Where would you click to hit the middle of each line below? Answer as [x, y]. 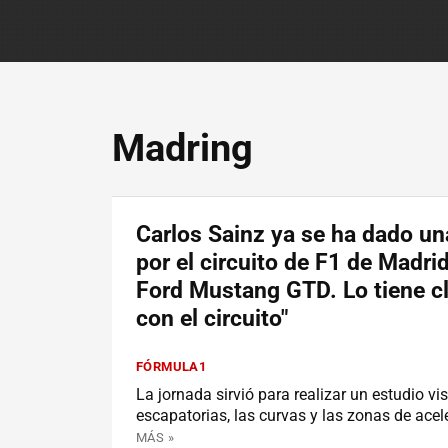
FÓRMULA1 [171, 366]
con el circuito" [212, 318]
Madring [182, 148]
